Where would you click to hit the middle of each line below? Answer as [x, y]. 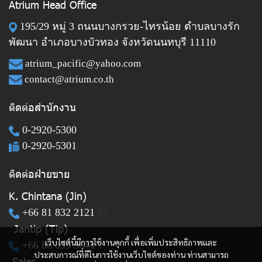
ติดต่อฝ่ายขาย [39, 173]
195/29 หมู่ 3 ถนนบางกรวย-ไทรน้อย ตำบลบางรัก [128, 26]
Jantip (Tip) [41, 228]
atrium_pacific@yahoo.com [83, 63]
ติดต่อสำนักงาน [42, 106]
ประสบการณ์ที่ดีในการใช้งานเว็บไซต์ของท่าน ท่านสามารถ [131, 254]
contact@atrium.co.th [69, 79]
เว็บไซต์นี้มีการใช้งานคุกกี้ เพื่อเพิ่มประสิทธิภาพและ [131, 242]
